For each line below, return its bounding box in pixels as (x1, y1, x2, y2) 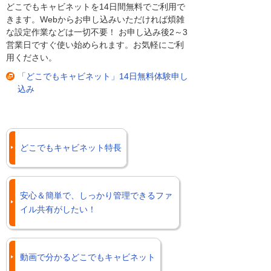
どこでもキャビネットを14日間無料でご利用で (6, 2, 185, 12)
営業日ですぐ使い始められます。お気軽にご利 (6, 40, 184, 50)
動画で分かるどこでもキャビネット (20, 252, 155, 263)
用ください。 (6, 53, 57, 63)
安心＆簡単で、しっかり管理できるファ (20, 191, 172, 201)
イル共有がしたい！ (20, 204, 96, 215)
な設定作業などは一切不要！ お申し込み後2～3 (6, 27, 188, 38)
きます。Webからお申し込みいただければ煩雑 (6, 15, 184, 25)
